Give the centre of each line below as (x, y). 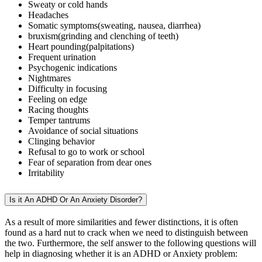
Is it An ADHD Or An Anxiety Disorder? (76, 199)
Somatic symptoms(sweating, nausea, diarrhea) (114, 25)
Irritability (46, 173)
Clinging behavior (61, 141)
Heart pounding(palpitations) (81, 46)
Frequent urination (62, 57)
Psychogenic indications (73, 67)
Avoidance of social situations (83, 130)
